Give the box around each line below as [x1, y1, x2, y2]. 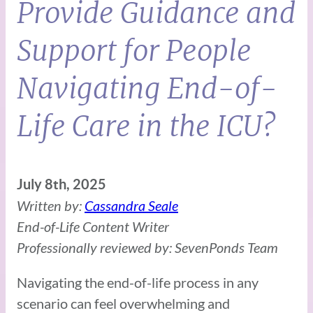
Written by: [17, 196, 85, 214]
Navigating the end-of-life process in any [17, 273, 259, 291]
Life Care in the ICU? [17, 108, 276, 144]
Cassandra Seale [85, 196, 178, 214]
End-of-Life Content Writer [17, 217, 169, 235]
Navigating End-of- [17, 71, 277, 106]
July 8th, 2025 [17, 175, 106, 192]
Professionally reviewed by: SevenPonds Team [17, 238, 278, 256]
